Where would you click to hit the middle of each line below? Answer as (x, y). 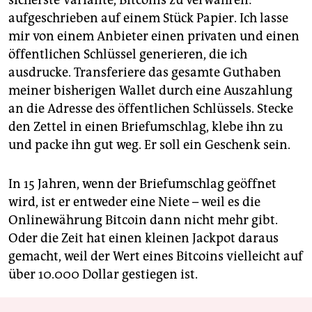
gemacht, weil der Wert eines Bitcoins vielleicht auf (156, 256)
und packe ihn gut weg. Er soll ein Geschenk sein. (149, 145)
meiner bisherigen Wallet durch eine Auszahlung (150, 90)
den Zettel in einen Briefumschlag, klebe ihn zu (146, 126)
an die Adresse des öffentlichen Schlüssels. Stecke (151, 108)
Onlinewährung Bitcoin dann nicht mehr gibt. (143, 220)
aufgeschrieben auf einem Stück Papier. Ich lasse (148, 18)
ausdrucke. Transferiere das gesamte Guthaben (145, 72)
